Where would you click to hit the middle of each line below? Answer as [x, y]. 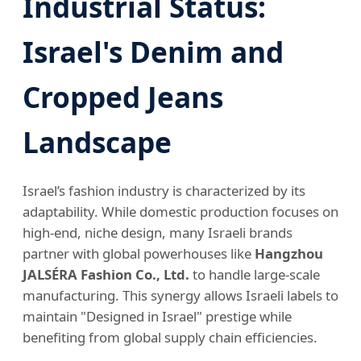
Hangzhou [289, 254]
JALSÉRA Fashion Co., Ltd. [106, 275]
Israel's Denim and [153, 52]
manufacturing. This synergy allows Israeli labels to [180, 296]
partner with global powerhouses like [139, 254]
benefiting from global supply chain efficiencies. [170, 338]
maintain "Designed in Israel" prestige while [157, 317]
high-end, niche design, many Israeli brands [158, 233]
